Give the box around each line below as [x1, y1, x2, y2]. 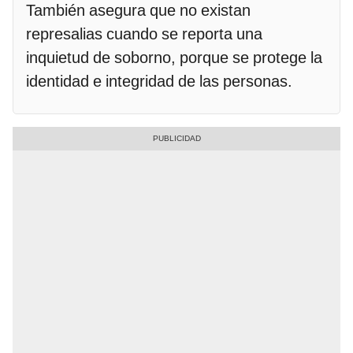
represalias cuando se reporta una [26, 24, 262, 43]
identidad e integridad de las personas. [26, 71, 292, 91]
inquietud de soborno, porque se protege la [26, 47, 322, 67]
